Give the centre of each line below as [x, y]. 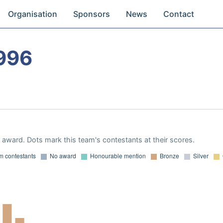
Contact [179, 14]
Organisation [33, 14]
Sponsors [92, 14]
